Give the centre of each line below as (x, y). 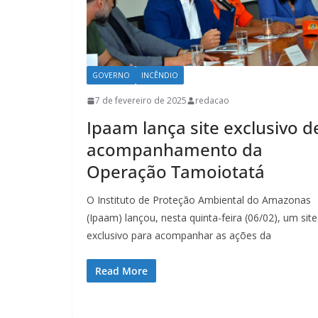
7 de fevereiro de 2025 (141, 101)
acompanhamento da (175, 150)
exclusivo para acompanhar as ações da (179, 236)
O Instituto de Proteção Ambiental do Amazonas (199, 200)
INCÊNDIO (160, 76)
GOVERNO (111, 76)
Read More (121, 271)
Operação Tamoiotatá (176, 172)
